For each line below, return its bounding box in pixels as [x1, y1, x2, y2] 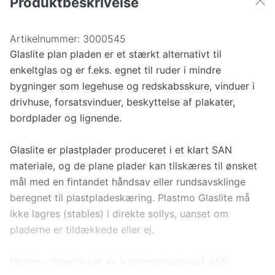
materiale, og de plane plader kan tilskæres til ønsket [10, 159, 257, 172]
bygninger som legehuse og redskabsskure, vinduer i [10, 79, 255, 92]
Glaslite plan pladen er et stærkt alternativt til [10, 47, 222, 60]
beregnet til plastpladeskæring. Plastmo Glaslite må [10, 191, 250, 204]
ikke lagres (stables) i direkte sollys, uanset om [10, 207, 228, 220]
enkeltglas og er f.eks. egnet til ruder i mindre [10, 63, 221, 76]
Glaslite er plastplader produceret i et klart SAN [10, 143, 232, 156]
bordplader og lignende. [10, 111, 122, 124]
